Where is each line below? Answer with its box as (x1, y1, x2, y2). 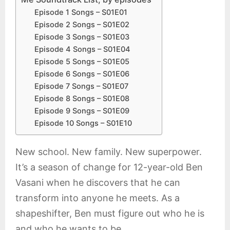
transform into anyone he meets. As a (15, 193, 180, 203)
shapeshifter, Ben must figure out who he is (15, 208, 204, 219)
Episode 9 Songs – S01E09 (34, 106, 129, 116)
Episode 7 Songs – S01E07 (34, 82, 128, 91)
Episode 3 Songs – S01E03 (34, 32, 129, 42)
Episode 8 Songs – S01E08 (34, 94, 129, 103)
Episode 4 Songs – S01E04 (34, 45, 130, 54)
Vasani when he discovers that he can (15, 177, 180, 188)
